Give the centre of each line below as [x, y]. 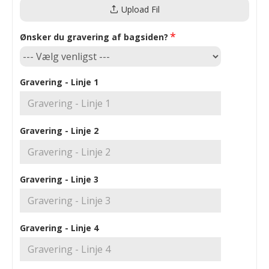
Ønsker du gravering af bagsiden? [94, 37]
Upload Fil [140, 9]
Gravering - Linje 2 [59, 131]
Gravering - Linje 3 [59, 179]
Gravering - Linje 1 [59, 82]
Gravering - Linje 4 [59, 228]
